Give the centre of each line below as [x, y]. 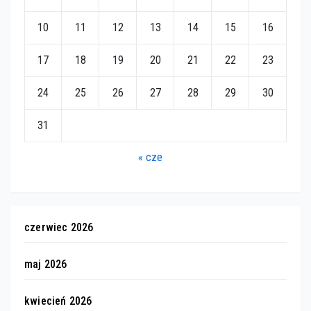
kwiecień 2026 [58, 301]
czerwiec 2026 [59, 227]
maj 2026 [46, 264]
